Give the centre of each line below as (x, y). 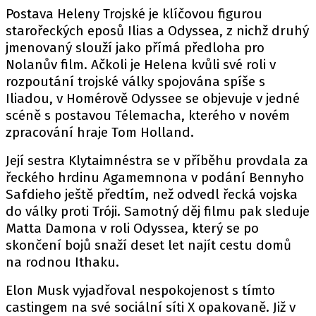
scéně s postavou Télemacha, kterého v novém (148, 115)
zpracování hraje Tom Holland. (100, 132)
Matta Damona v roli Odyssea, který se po (132, 228)
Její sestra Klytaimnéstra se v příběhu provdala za (157, 160)
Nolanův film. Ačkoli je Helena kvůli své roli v (141, 65)
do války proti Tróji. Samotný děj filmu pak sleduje (158, 211)
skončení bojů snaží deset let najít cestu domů (148, 245)
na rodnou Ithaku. (62, 262)
